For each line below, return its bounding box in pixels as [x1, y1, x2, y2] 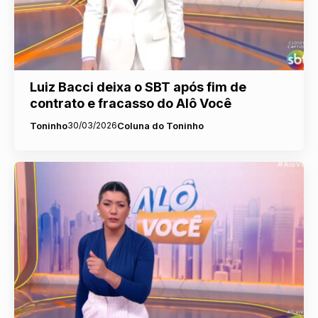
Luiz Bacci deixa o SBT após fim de [29, 79, 246, 94]
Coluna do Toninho [116, 119, 204, 131]
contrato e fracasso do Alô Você [29, 95, 231, 111]
